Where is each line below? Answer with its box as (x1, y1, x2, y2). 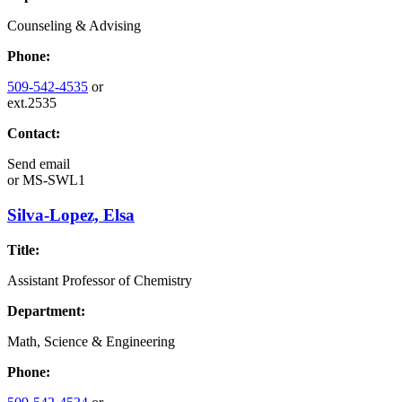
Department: (7, 302, 85, 319)
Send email (7, 156, 70, 172)
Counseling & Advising (7, 18, 141, 34)
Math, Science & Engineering (7, 333, 175, 349)
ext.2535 (7, 95, 57, 111)
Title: (7, 241, 39, 258)
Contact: (7, 126, 60, 142)
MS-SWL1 (19, 172, 85, 188)
